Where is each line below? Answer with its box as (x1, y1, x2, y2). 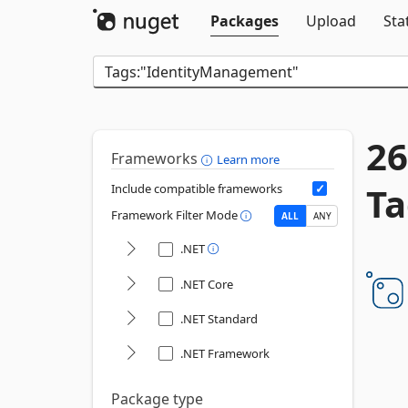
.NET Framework (180, 345, 270, 362)
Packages (210, 11, 279, 31)
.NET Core (180, 276, 233, 292)
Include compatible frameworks (111, 180, 282, 197)
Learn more (217, 151, 280, 168)
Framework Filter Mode (111, 207, 240, 224)
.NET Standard (180, 311, 258, 327)
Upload (306, 11, 356, 31)
